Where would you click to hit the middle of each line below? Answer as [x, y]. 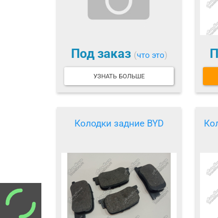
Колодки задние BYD [119, 123]
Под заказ [102, 54]
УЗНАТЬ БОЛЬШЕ [119, 76]
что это [150, 55]
